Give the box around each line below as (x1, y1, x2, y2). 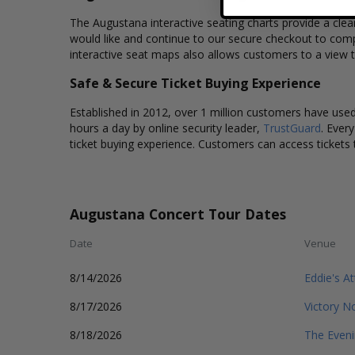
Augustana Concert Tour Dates (70, 204, 286, 223)
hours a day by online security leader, (70, 120, 263, 136)
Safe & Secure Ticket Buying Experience (70, 74, 321, 92)
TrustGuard (263, 120, 321, 136)
